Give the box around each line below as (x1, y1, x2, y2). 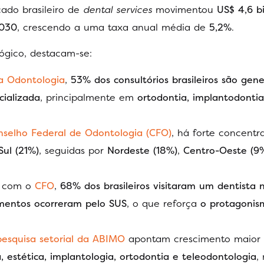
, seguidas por (39, 143, 107, 157)
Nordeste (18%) (107, 143, 177, 157)
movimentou (152, 3, 217, 16)
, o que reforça (127, 196, 200, 210)
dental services (83, 3, 152, 16)
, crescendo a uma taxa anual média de (17, 21, 209, 34)
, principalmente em (40, 90, 137, 104)
